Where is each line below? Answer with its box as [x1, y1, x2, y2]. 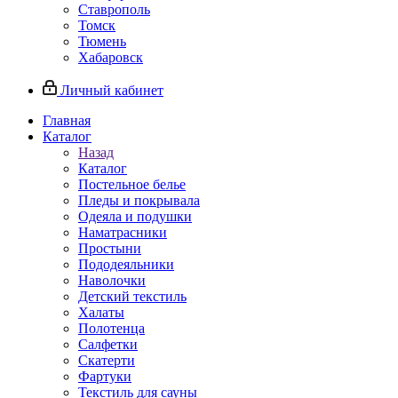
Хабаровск [78, 50, 143, 65]
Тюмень [78, 34, 126, 49]
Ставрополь [78, 2, 150, 17]
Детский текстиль [78, 289, 187, 304]
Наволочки [78, 273, 146, 288]
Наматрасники [78, 225, 167, 240]
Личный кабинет [60, 83, 163, 98]
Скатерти [78, 353, 135, 368]
